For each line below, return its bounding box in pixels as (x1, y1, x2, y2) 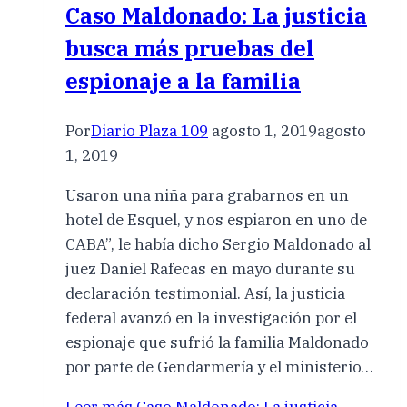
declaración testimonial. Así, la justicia (65, 283, 345, 303)
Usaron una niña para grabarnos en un (65, 184, 349, 205)
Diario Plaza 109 (91, 120, 208, 141)
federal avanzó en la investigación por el (65, 307, 357, 328)
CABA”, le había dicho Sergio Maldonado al (65, 233, 371, 254)
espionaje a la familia (65, 65, 301, 95)
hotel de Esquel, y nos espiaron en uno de (65, 209, 367, 230)
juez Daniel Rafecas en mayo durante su (65, 258, 355, 279)
